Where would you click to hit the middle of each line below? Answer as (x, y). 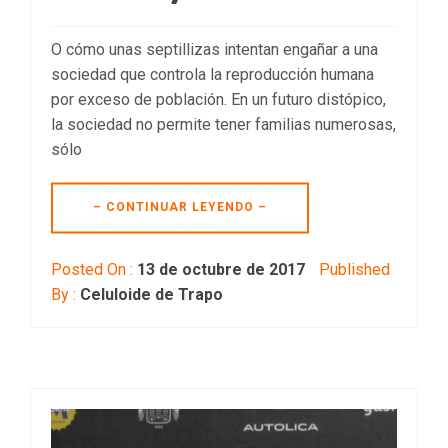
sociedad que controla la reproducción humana (212, 75)
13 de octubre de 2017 (221, 270)
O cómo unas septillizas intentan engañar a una (214, 50)
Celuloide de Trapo (151, 295)
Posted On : (94, 270)
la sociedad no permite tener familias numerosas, (223, 125)
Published (352, 270)
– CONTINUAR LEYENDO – (180, 207)
